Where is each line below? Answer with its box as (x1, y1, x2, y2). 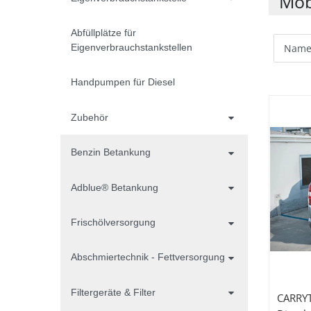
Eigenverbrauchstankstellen (71, 42, 192, 53)
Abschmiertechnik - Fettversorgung (71, 251, 225, 263)
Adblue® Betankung (71, 181, 158, 193)
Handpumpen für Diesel (71, 76, 175, 88)
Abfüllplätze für (71, 27, 136, 39)
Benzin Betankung (71, 146, 151, 158)
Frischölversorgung (71, 216, 155, 228)
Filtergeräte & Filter (71, 286, 155, 298)
